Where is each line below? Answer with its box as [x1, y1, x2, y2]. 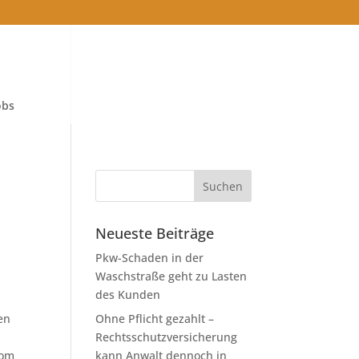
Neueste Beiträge [95, 224, 215, 243]
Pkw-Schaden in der [95, 250, 204, 265]
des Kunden [95, 287, 161, 302]
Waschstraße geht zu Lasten [95, 268, 248, 284]
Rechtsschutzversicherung [95, 329, 238, 345]
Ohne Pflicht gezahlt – [95, 311, 215, 326]
